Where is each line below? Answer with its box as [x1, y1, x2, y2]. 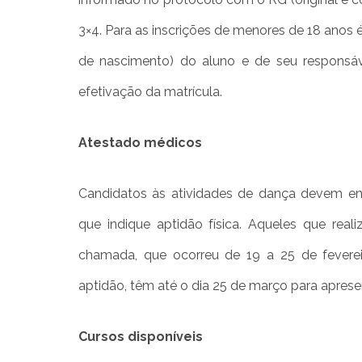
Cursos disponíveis [78, 328, 203, 344]
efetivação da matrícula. [78, 83, 222, 99]
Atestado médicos [78, 134, 202, 150]
